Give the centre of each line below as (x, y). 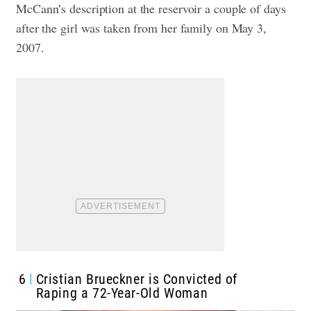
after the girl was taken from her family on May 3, (141, 27)
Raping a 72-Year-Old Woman (122, 293)
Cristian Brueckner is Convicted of (136, 279)
